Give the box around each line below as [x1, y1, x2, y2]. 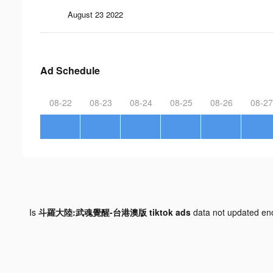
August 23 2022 [68, 8, 123, 20]
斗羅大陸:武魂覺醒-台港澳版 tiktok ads [38, 205, 191, 218]
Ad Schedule [40, 63, 100, 77]
